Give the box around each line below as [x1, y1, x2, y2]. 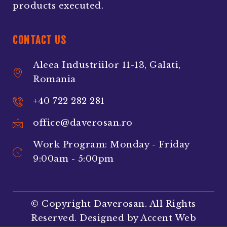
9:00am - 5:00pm [33, 154, 114, 165]
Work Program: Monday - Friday [33, 139, 190, 150]
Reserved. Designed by [31, 213, 140, 224]
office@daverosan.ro [33, 118, 133, 129]
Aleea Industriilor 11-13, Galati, [33, 60, 181, 71]
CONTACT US [13, 34, 66, 47]
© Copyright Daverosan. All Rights [31, 199, 196, 210]
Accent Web [140, 213, 196, 224]
